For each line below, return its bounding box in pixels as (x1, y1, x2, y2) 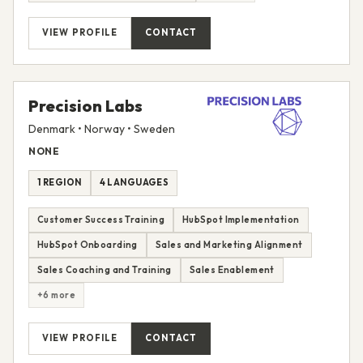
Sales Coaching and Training (37, 263, 172, 275)
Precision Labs (28, 95, 143, 116)
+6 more (37, 288, 76, 301)
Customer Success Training (37, 213, 164, 225)
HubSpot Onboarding (37, 238, 138, 250)
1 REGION (37, 177, 82, 189)
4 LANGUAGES (99, 177, 169, 189)
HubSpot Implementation (182, 213, 300, 225)
